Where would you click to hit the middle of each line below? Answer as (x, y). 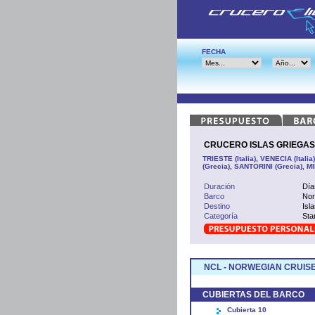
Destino (217, 206)
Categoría (221, 216)
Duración (219, 186)
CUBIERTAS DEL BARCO (253, 294)
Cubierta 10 (247, 309)
